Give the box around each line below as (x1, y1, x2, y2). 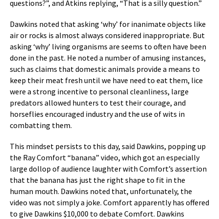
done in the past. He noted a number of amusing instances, (10, 53, 206, 63)
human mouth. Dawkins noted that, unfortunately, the (10, 186, 192, 196)
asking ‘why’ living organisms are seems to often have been (10, 42, 206, 51)
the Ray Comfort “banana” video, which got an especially (10, 153, 199, 162)
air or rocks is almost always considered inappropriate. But (10, 30, 205, 40)
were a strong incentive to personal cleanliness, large (10, 87, 189, 96)
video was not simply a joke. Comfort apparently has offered (10, 197, 209, 207)
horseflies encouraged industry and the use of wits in (10, 109, 185, 119)
